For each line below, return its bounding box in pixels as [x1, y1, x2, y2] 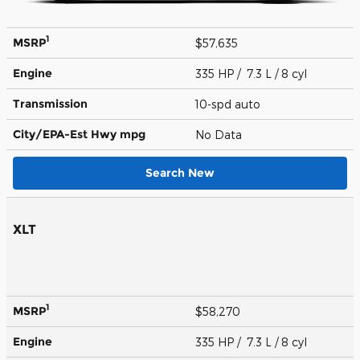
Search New [145, 165, 215, 180]
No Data [195, 127, 248, 141]
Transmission [13, 96, 88, 111]
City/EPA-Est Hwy [13, 126, 120, 141]
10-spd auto [195, 96, 264, 111]
